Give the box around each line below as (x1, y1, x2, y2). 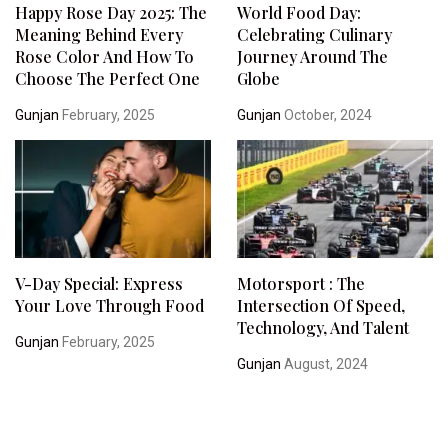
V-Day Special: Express (15, 272, 183, 294)
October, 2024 (280, 107, 372, 123)
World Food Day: (236, 2, 361, 23)
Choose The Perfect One (15, 68, 200, 89)
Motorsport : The (236, 272, 365, 294)
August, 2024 (280, 355, 368, 372)
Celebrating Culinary (236, 24, 392, 45)
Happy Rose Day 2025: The (15, 2, 207, 23)
